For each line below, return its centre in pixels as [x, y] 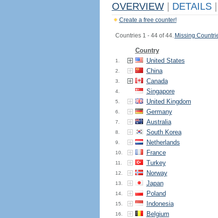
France [156, 153]
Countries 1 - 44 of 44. [144, 36]
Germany [159, 112]
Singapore [160, 91]
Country [147, 50]
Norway [157, 173]
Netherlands [163, 142]
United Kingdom [169, 101]
